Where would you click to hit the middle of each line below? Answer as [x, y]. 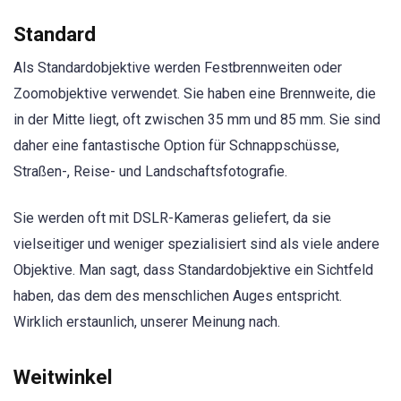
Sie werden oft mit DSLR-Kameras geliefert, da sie [172, 218]
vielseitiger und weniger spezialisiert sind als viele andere [196, 244]
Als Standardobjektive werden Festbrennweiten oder [178, 68]
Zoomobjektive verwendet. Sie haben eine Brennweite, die [195, 94]
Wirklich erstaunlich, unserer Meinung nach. [147, 322]
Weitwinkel [63, 376]
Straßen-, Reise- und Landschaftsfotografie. [150, 172]
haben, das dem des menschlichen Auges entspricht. [178, 296]
